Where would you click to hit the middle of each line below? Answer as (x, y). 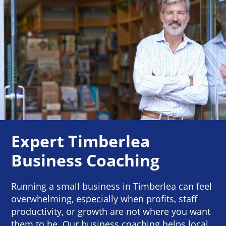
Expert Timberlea (81, 141)
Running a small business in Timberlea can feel (112, 186)
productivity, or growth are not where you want (111, 211)
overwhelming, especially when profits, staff (104, 199)
